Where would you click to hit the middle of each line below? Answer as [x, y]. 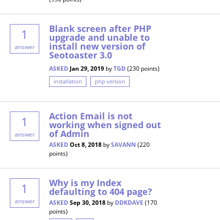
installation [68, 82]
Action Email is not [91, 116]
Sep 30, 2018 [88, 202]
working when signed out [105, 124]
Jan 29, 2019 [87, 68]
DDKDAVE [129, 202]
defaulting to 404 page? [101, 191]
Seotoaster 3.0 [81, 55]
